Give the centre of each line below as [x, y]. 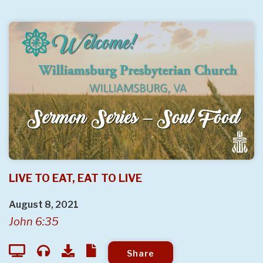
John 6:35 [34, 222]
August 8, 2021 [44, 205]
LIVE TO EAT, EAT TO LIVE [75, 178]
